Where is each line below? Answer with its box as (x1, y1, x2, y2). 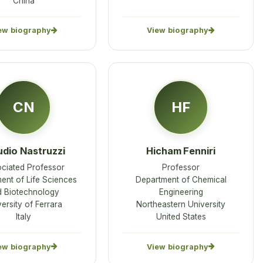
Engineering (159, 187, 203, 197)
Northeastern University (136, 200, 225, 210)
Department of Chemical (135, 175, 227, 185)
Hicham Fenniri (146, 145, 215, 157)
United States (156, 212, 206, 222)
